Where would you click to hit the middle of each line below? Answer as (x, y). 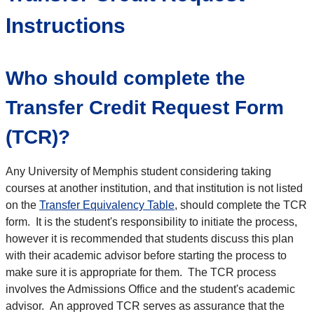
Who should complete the (125, 78)
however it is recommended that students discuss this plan (150, 239)
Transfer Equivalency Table (107, 205)
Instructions (66, 26)
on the (22, 205)
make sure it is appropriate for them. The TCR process (141, 273)
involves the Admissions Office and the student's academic (150, 289)
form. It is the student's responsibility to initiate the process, (151, 222)
